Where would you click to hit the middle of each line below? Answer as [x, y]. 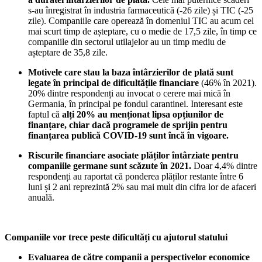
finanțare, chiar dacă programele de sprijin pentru [128, 125]
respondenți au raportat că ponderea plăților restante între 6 [136, 176]
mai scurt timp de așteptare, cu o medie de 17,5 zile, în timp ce [142, 31]
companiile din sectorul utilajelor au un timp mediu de [127, 42]
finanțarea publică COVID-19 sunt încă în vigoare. [128, 135]
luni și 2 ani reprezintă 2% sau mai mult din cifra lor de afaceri [142, 187]
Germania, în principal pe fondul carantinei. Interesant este [135, 104]
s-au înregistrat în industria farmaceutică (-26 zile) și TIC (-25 [141, 10]
